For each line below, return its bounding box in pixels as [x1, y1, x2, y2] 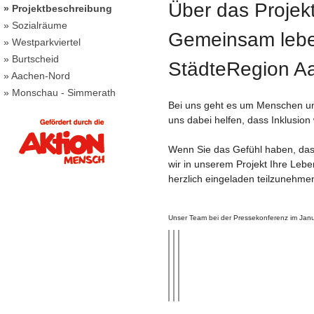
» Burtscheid [4, 53, 59, 64]
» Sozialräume [4, 20, 67, 31]
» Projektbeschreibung [4, 3, 112, 14]
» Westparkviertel [4, 36, 81, 48]
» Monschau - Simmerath [4, 87, 116, 98]
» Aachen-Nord [4, 70, 70, 81]
